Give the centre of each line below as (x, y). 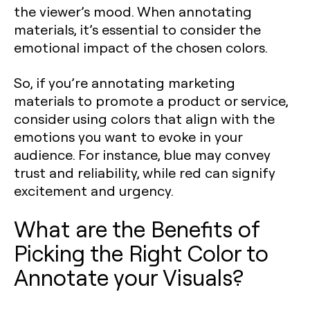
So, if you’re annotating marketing (125, 82)
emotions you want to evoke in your (128, 136)
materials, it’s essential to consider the (137, 29)
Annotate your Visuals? (129, 276)
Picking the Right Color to (141, 252)
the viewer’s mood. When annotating (133, 11)
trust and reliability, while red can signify (145, 172)
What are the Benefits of (137, 228)
